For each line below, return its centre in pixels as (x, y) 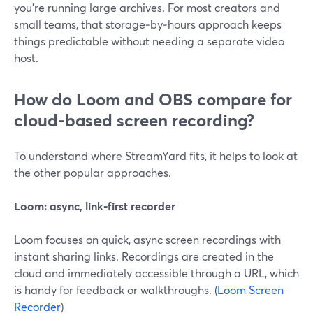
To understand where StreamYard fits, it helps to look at (156, 155)
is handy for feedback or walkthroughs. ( (116, 290)
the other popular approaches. (93, 172)
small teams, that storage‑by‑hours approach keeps (148, 24)
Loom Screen (250, 290)
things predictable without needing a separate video (149, 41)
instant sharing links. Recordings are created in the (144, 256)
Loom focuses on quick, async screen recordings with (147, 239)
